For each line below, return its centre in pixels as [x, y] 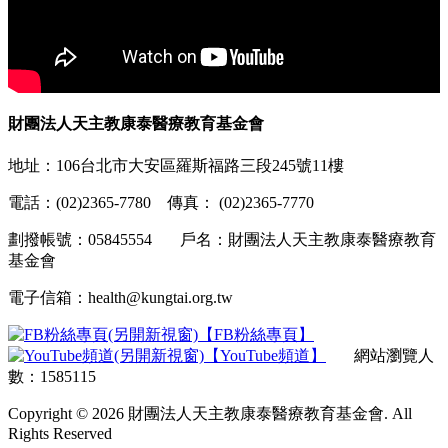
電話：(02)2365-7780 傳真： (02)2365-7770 [169, 203]
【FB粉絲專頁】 [256, 335]
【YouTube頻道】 [265, 356]
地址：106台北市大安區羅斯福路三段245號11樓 [176, 166]
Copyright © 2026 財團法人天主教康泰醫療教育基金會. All [210, 414]
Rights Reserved [60, 434]
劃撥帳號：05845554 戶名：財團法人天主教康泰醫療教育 [222, 240]
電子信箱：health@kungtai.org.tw [120, 298]
